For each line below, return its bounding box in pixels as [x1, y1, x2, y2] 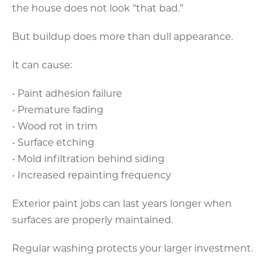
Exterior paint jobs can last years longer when [12, 196, 232, 209]
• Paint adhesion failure [12, 86, 122, 99]
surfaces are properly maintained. [12, 212, 173, 226]
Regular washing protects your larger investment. [12, 241, 253, 254]
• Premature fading [12, 102, 103, 116]
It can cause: [12, 57, 72, 71]
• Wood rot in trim [12, 119, 97, 132]
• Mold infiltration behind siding [12, 151, 165, 165]
